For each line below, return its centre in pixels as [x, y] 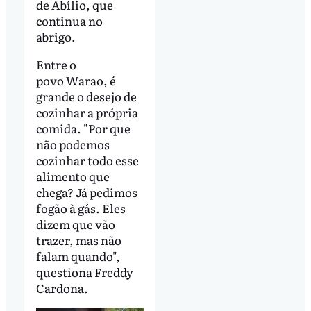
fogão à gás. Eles [81, 208]
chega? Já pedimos [86, 192]
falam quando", [78, 256]
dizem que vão [75, 224]
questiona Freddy [84, 272]
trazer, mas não [78, 240]
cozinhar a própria [87, 112]
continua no [69, 21]
